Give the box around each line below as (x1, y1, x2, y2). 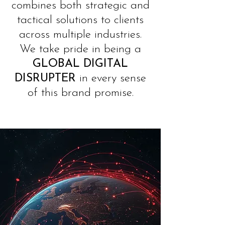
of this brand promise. (27, 87, 134, 99)
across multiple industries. (19, 29, 142, 41)
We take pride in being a (20, 44, 141, 55)
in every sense (76, 73, 146, 84)
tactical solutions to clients (17, 15, 144, 26)
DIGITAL (83, 58, 128, 70)
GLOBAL (33, 58, 80, 70)
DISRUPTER (15, 73, 76, 84)
